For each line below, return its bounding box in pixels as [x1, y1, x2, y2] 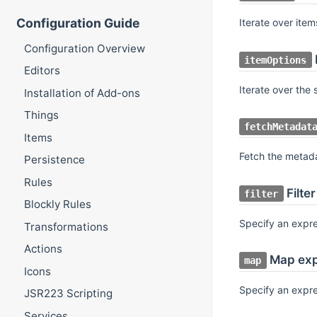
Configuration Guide [16, 16, 140, 31]
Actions [23, 242, 62, 256]
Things [23, 108, 59, 122]
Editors [23, 64, 60, 78]
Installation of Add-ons [23, 86, 140, 100]
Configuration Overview [23, 41, 145, 55]
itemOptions [244, 54, 307, 66]
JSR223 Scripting [23, 287, 113, 301]
